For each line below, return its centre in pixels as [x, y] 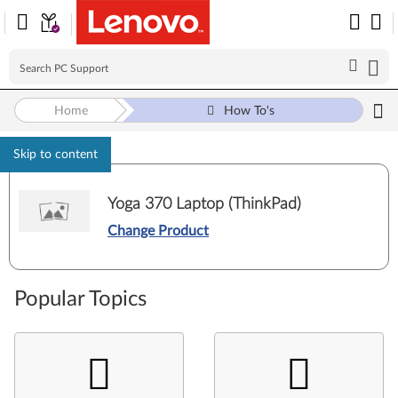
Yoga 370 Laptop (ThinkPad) [204, 204]
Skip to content [56, 155]
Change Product [158, 231]
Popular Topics [80, 299]
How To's [249, 111]
